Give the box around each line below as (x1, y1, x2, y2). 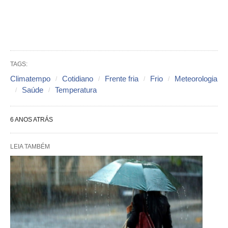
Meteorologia (175, 74, 217, 83)
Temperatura (55, 85, 97, 94)
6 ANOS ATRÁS (10, 116, 53, 123)
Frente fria (105, 74, 138, 83)
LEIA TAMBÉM (10, 143, 50, 150)
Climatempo (10, 74, 50, 83)
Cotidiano (62, 74, 93, 83)
